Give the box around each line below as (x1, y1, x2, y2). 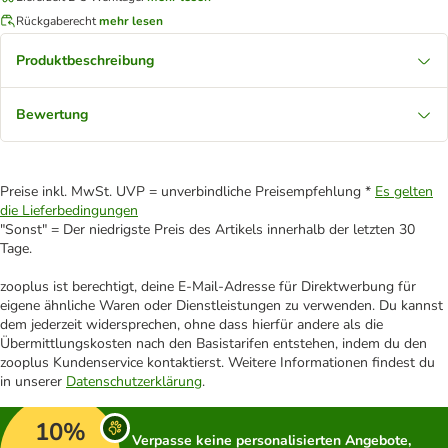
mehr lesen (99, 12, 163, 29)
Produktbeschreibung (16, 51, 154, 70)
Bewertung (16, 105, 88, 124)
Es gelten (375, 182, 433, 201)
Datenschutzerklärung (66, 372, 202, 391)
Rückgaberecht (16, 12, 96, 29)
